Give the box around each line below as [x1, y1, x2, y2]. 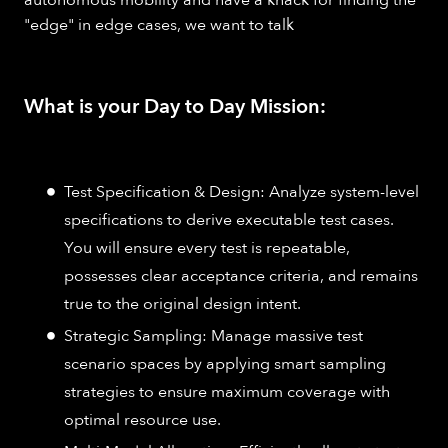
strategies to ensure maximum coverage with [64, 380, 390, 403]
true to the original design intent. [64, 292, 301, 315]
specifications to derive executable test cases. [64, 208, 394, 231]
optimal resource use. [64, 408, 221, 431]
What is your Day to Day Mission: [24, 92, 326, 120]
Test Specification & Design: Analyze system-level [64, 180, 419, 203]
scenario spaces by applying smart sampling [64, 352, 386, 375]
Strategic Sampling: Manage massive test [64, 324, 363, 347]
